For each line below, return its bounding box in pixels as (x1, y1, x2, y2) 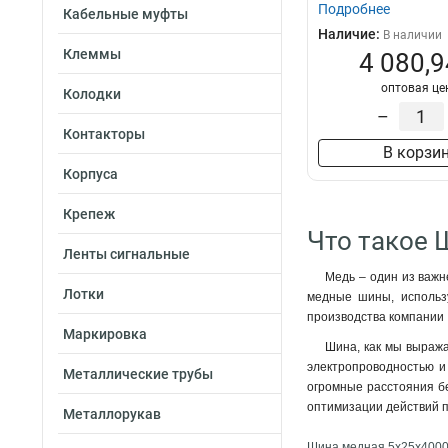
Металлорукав (63, 406, 161, 422)
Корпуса (63, 166, 118, 182)
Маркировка (63, 326, 147, 342)
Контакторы (63, 126, 145, 142)
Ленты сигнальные (63, 246, 190, 262)
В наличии (383, 28, 442, 43)
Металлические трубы (63, 366, 213, 382)
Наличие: (318, 26, 383, 43)
